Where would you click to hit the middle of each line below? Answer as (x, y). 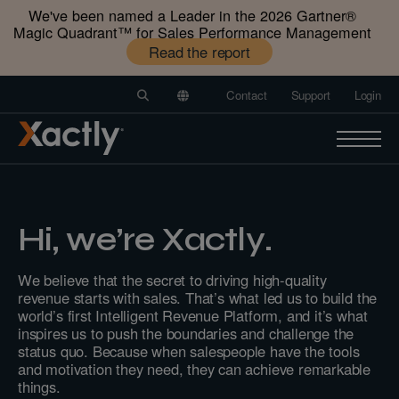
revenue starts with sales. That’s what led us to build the (198, 297)
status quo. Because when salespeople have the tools (189, 350)
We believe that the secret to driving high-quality (172, 279)
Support (310, 95)
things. (39, 386)
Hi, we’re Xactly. (145, 239)
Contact (247, 95)
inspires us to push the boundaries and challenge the (186, 333)
